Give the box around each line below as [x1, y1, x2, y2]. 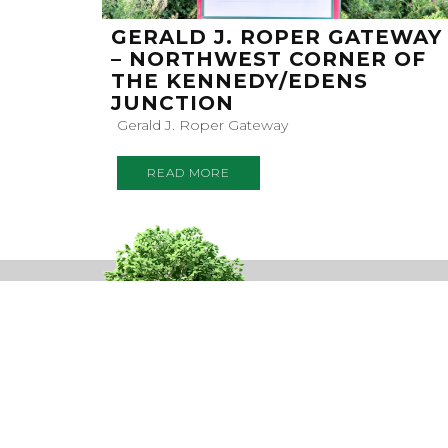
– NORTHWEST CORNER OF [111, 47, 426, 72]
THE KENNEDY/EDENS [111, 69, 368, 94]
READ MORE [147, 165, 230, 181]
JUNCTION [111, 91, 234, 116]
